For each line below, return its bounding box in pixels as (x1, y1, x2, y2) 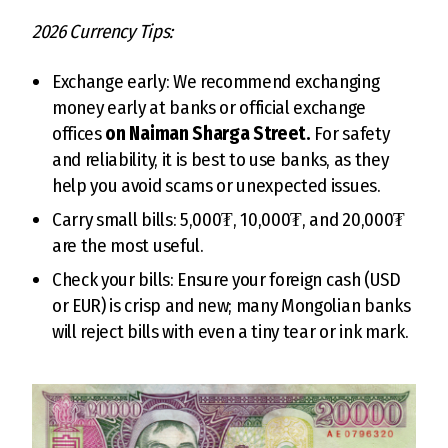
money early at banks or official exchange (52, 95, 366, 119)
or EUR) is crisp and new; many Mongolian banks (52, 293, 411, 317)
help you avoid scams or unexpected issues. (52, 173, 381, 197)
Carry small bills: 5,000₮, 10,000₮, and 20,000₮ (52, 207, 405, 231)
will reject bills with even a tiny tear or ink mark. (52, 319, 409, 343)
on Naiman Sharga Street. (105, 121, 311, 145)
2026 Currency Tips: (32, 19, 173, 43)
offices (52, 121, 106, 145)
